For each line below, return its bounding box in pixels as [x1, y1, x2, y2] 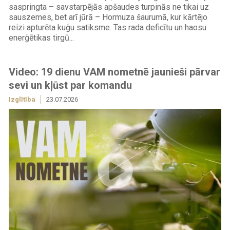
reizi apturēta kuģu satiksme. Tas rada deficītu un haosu [8, 22, 206, 32]
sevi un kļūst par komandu [8, 79, 132, 92]
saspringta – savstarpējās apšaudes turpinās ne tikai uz [8, 2, 209, 12]
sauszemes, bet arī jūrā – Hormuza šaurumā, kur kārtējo [8, 12, 207, 22]
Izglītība [8, 95, 35, 104]
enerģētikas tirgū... [8, 32, 74, 43]
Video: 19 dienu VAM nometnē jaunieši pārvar [8, 66, 220, 79]
